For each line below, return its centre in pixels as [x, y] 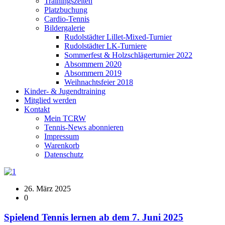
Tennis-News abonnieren [84, 127]
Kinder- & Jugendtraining [65, 91]
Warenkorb [62, 145]
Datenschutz [64, 154]
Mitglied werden [50, 100]
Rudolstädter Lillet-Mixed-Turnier [118, 37]
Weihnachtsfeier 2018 [99, 82]
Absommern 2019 [93, 73]
